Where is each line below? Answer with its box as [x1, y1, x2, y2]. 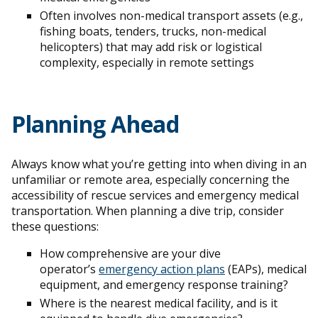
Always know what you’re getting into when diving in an [11, 155, 307, 172]
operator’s [40, 261, 99, 277]
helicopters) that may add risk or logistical [40, 38, 262, 55]
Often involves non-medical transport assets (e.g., [40, 7, 303, 23]
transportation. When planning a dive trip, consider [11, 202, 284, 219]
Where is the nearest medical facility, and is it [40, 295, 278, 311]
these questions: [11, 218, 99, 234]
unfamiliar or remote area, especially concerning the [11, 171, 290, 187]
